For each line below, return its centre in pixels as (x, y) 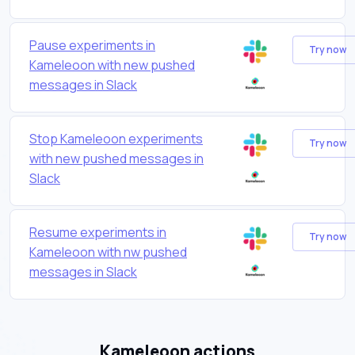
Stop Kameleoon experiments (116, 138)
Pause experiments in (92, 45)
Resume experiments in (98, 232)
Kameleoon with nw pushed (108, 252)
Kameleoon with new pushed (112, 65)
